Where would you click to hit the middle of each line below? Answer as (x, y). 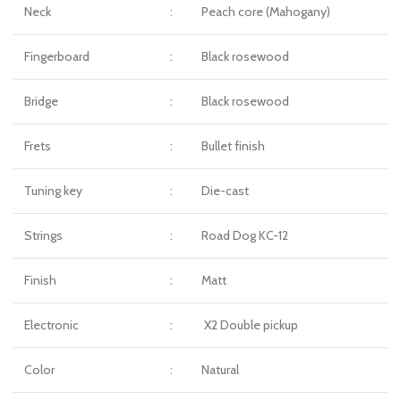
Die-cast (225, 191)
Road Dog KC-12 (245, 236)
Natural (220, 370)
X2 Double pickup (250, 325)
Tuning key (53, 191)
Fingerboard (57, 57)
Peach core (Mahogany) (266, 12)
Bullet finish (233, 146)
